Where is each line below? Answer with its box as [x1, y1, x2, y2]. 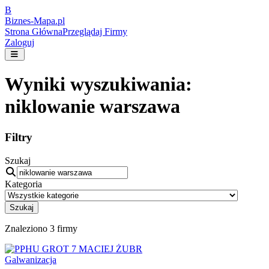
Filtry [5, 130, 32, 144]
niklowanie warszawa [5, 95, 180, 118]
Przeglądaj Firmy [62, 26, 127, 37]
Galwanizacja [5, 254, 56, 265]
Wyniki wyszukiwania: [5, 73, 192, 95]
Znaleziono [5, 223, 47, 234]
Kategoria [5, 178, 42, 189]
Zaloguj [5, 37, 34, 47]
